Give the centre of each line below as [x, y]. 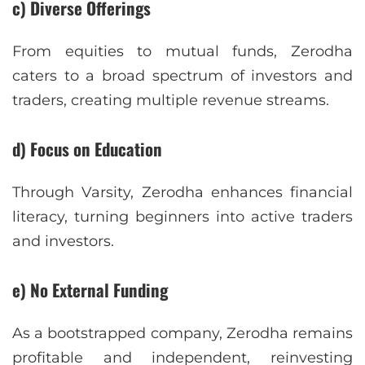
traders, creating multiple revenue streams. [171, 101]
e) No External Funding [90, 290]
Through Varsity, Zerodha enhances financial [182, 193]
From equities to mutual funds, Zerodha [182, 52]
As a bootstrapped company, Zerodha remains [182, 333]
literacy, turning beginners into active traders [182, 217]
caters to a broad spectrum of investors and [182, 76]
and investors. [63, 242]
